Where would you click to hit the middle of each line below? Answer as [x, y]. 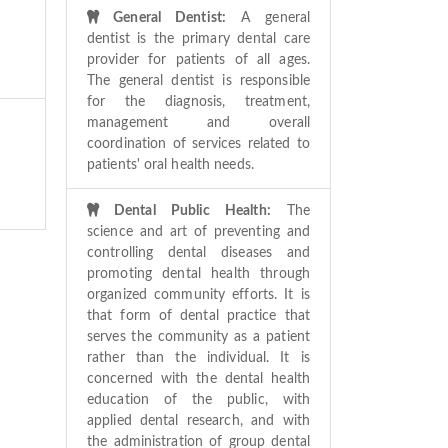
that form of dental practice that [198, 315]
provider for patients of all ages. [198, 59]
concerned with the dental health [198, 378]
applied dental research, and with [198, 420]
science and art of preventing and [198, 231]
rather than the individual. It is [198, 357]
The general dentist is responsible [198, 80]
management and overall [198, 122]
